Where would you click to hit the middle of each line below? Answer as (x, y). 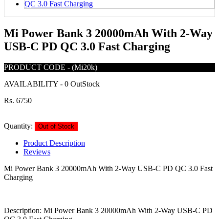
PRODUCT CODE (36, 67)
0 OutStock (82, 84)
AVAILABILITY (32, 84)
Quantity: (18, 126)
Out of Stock (56, 126)
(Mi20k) (85, 67)
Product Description (54, 143)
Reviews (37, 152)
